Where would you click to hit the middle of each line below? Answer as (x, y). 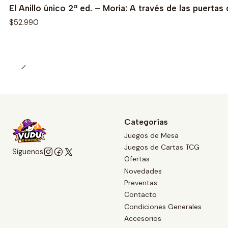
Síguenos (28, 152)
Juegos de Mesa (151, 135)
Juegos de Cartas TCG (162, 147)
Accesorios (143, 219)
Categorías (146, 122)
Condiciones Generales (163, 206)
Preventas (141, 183)
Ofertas (137, 159)
